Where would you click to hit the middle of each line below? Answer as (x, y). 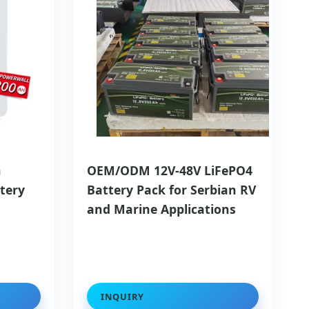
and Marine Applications (161, 209)
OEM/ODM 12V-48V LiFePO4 (169, 171)
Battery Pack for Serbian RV (171, 190)
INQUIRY (122, 297)
